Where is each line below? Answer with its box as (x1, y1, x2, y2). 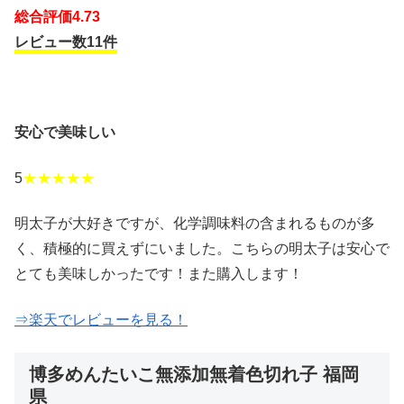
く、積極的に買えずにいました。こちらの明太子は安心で (14, 241, 390, 257)
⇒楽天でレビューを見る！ (14, 311, 188, 327)
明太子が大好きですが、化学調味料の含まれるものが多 (14, 216, 375, 232)
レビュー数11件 (14, 33, 117, 50)
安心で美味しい (14, 124, 115, 141)
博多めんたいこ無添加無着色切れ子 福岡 (29, 364, 359, 385)
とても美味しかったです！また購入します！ (14, 266, 303, 282)
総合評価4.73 (14, 8, 100, 24)
